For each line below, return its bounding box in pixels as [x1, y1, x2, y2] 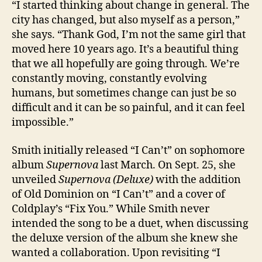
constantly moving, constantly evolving [12, 72, 207, 86]
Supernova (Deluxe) [58, 173, 156, 187]
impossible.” [12, 116, 74, 130]
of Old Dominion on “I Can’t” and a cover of [12, 187, 225, 201]
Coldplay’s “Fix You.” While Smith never [12, 202, 209, 216]
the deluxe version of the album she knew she [12, 231, 238, 245]
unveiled [12, 173, 58, 187]
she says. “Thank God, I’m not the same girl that [12, 28, 246, 42]
